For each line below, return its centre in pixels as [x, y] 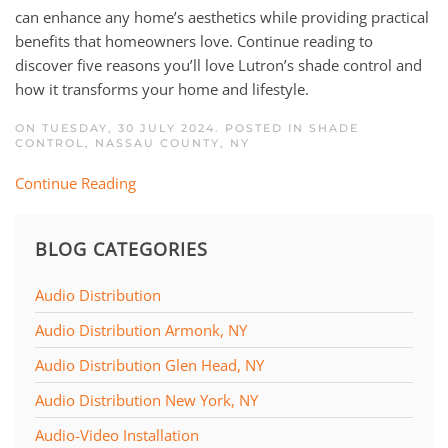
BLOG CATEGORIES [121, 248]
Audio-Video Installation [117, 434]
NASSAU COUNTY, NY [172, 142]
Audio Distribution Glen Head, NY [149, 364]
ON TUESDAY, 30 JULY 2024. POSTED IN [162, 127]
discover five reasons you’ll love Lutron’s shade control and [218, 64]
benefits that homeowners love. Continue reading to [194, 40]
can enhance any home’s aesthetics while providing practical [222, 16]
